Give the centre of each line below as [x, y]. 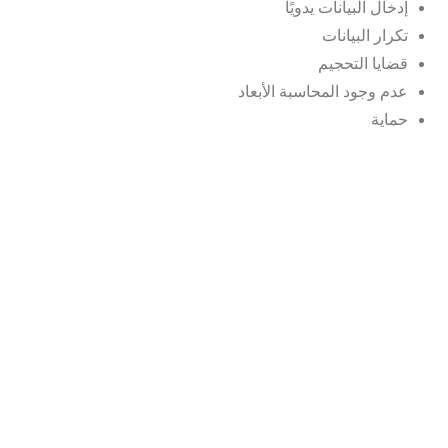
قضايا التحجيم [363, 63]
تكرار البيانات [365, 35]
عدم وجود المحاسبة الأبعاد [323, 91]
